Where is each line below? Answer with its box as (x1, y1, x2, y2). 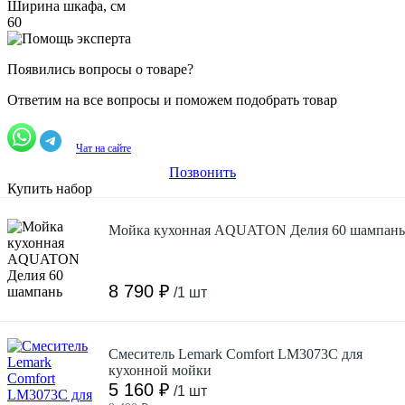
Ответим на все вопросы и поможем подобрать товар (7, 91, 337, 108)
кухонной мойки (108, 362, 212, 378)
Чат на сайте (76, 141, 131, 155)
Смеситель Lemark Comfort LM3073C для (108, 345, 363, 362)
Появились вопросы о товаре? (7, 61, 193, 77)
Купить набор (7, 180, 92, 196)
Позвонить (169, 164, 236, 180)
